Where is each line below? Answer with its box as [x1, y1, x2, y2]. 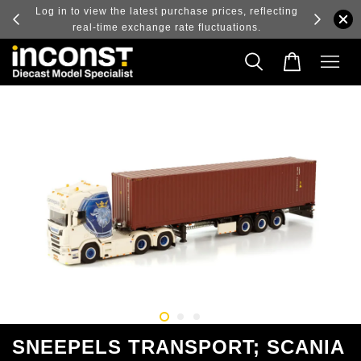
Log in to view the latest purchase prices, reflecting [35, 6, 298, 17]
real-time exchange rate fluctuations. [73, 22, 261, 33]
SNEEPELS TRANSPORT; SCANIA [12, 335, 344, 358]
